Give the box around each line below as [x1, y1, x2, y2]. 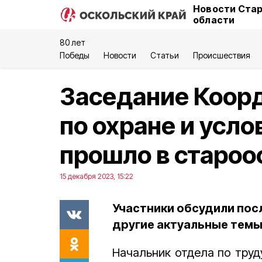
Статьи [150, 50, 179, 60]
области [193, 14, 235, 26]
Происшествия [192, 50, 250, 60]
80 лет [60, 37, 86, 47]
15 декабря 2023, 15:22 [60, 172, 133, 181]
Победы [60, 50, 90, 60]
